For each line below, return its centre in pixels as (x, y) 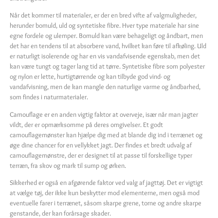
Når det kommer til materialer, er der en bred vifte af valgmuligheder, (103, 15)
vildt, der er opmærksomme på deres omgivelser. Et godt (86, 124)
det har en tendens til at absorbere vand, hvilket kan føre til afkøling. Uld (108, 46)
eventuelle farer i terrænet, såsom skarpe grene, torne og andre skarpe (106, 203)
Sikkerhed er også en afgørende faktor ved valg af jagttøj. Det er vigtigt (106, 182)
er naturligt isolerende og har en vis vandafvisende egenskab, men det (105, 56)
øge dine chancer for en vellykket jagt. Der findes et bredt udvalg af (101, 145)
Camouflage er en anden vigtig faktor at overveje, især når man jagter (104, 114)
